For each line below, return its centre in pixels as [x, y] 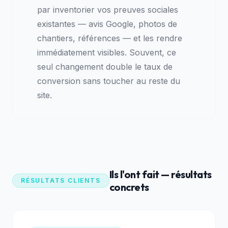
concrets [129, 187]
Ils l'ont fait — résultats [160, 175]
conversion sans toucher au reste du [109, 81]
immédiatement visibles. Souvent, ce [107, 53]
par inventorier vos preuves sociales [108, 10]
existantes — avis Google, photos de [107, 24]
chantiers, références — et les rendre [110, 38]
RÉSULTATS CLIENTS [61, 181]
